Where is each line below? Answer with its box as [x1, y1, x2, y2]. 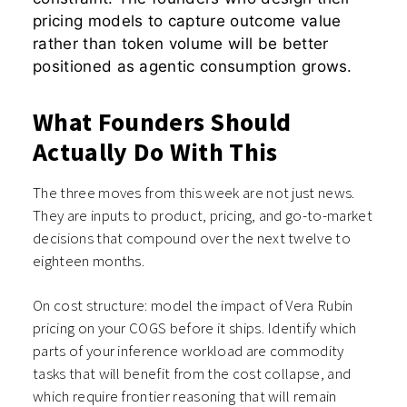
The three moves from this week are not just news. [33, 183, 355, 203]
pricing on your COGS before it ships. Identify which [33, 318, 357, 339]
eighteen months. [33, 251, 145, 272]
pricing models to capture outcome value [33, 12, 342, 31]
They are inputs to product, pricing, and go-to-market [33, 205, 372, 226]
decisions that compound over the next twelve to [33, 228, 352, 249]
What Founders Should [33, 105, 292, 139]
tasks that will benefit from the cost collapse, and [33, 363, 352, 384]
